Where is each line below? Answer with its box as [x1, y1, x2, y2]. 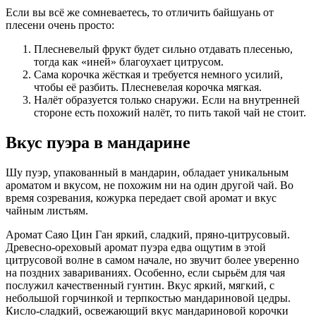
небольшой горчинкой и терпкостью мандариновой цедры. [6, 291, 291, 304]
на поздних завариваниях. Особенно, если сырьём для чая [6, 266, 285, 279]
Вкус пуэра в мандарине [6, 133, 190, 152]
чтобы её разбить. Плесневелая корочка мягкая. [34, 80, 265, 93]
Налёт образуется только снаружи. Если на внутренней [34, 93, 300, 106]
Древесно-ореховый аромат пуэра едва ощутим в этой [6, 241, 266, 253]
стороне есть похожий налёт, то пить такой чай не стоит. [34, 106, 306, 119]
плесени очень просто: [6, 18, 114, 31]
